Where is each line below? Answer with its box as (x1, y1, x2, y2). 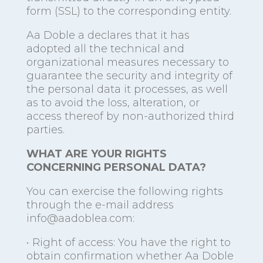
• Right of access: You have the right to (26, 236, 231, 249)
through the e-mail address (26, 198, 174, 212)
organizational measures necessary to (26, 56, 229, 69)
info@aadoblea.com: (26, 212, 134, 225)
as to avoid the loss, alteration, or (26, 96, 200, 110)
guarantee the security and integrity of (26, 69, 232, 83)
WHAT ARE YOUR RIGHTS (26, 147, 167, 161)
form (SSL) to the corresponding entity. (26, 5, 231, 18)
